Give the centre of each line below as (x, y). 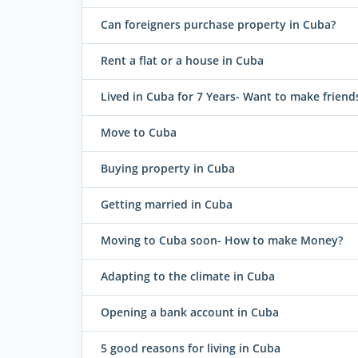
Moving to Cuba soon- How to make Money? (222, 241)
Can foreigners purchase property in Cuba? (218, 25)
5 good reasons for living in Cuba (191, 348)
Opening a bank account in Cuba (190, 312)
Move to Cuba (139, 133)
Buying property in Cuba (168, 169)
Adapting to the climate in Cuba (188, 276)
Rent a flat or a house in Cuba (182, 61)
